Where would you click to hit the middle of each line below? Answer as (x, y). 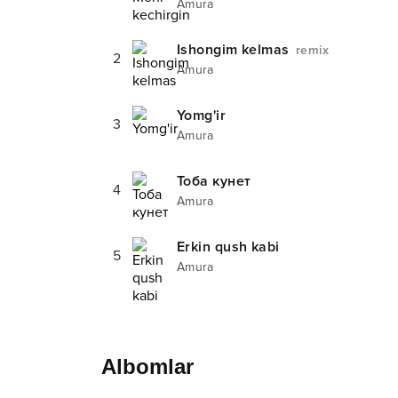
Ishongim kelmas (235, 50)
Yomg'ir (202, 115)
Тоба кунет (214, 181)
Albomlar (147, 366)
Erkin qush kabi (228, 247)
